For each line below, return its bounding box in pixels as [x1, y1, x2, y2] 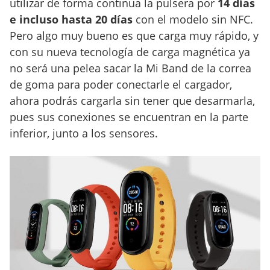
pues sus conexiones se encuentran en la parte [10, 110, 248, 125]
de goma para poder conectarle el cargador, [10, 77, 232, 92]
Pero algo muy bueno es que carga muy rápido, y [10, 28, 259, 43]
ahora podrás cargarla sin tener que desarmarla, [10, 93, 255, 108]
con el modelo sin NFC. [133, 12, 253, 27]
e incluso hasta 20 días [10, 12, 133, 27]
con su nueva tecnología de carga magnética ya [10, 45, 250, 60]
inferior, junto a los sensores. [10, 126, 158, 141]
